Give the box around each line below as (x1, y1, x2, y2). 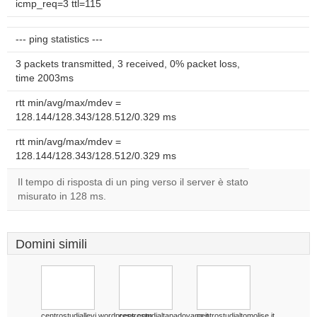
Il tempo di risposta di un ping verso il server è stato (18, 177, 248, 188)
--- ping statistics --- (16, 34, 103, 45)
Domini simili (16, 237, 87, 251)
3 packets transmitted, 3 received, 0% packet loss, (16, 59, 240, 69)
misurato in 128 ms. (18, 191, 106, 202)
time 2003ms (16, 73, 74, 83)
